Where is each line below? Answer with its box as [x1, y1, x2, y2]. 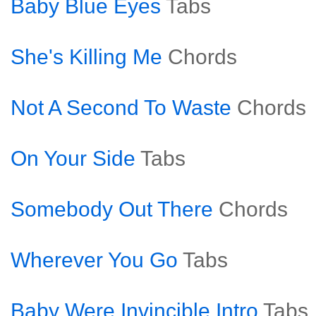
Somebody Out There [11, 197, 213, 221]
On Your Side [11, 147, 135, 170]
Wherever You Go [11, 248, 178, 272]
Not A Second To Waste [11, 96, 231, 119]
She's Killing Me [11, 45, 162, 68]
